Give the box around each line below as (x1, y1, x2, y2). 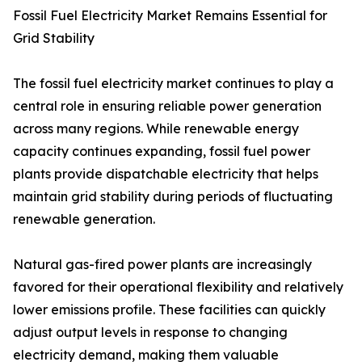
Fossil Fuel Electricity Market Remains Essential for (13, 7, 327, 24)
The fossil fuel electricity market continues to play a (13, 75, 334, 92)
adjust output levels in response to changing (13, 324, 288, 341)
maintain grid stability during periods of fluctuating (13, 188, 333, 205)
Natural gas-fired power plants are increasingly (13, 256, 312, 273)
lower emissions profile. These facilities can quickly (13, 301, 326, 318)
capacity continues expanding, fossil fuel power (13, 143, 310, 160)
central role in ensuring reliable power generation (13, 98, 322, 115)
